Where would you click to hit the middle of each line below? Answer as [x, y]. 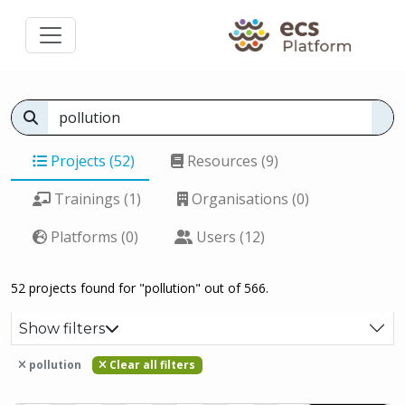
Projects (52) [91, 161]
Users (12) [229, 237]
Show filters [62, 328]
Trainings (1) [96, 199]
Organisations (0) [249, 199]
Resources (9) [231, 161]
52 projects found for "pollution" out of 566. [140, 288]
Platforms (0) [93, 237]
